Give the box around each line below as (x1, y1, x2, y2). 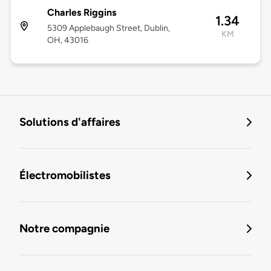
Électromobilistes (19, 168, 111, 183)
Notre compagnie (19, 221, 109, 236)
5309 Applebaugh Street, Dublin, (47, 23, 170, 34)
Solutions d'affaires (19, 115, 120, 129)
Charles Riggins (47, 7, 116, 19)
